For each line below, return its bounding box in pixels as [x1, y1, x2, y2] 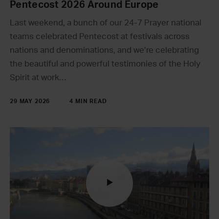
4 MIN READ [69, 98, 107, 104]
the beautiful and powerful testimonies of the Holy [10, 59, 200, 68]
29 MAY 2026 [10, 98, 50, 104]
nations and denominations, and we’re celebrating [10, 45, 199, 54]
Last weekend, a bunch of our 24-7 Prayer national [10, 18, 201, 27]
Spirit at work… [10, 73, 66, 82]
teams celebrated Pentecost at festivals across [10, 32, 190, 41]
